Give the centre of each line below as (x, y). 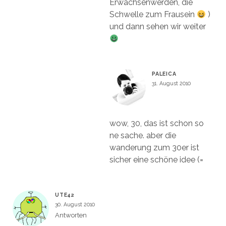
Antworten (71, 215)
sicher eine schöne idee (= (156, 159)
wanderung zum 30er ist (154, 147)
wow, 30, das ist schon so (156, 123)
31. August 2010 (171, 83)
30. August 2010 (75, 204)
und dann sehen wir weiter (157, 26)
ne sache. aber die (143, 135)
